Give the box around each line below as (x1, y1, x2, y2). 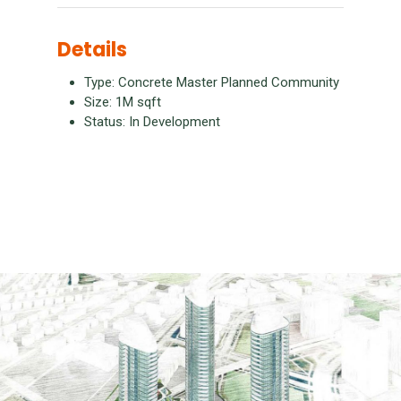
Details (57, 36, 127, 64)
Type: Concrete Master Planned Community (84, 74, 339, 90)
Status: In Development (84, 114, 220, 130)
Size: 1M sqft (84, 94, 161, 110)
